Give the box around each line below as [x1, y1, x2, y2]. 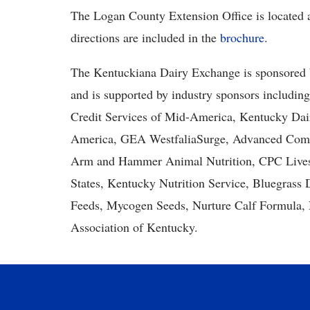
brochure [220, 29, 264, 46]
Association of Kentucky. [71, 219, 198, 235]
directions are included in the [71, 29, 220, 46]
